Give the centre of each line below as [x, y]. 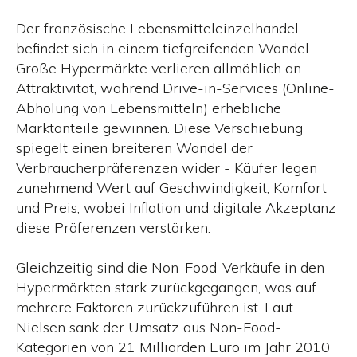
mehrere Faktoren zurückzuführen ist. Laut [155, 307]
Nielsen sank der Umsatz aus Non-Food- [149, 327]
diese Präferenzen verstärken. [113, 227]
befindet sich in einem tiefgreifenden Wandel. [164, 48]
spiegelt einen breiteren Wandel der [134, 147]
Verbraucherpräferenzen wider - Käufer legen [167, 167]
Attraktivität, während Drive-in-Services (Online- [175, 88]
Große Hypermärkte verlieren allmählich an [159, 68]
